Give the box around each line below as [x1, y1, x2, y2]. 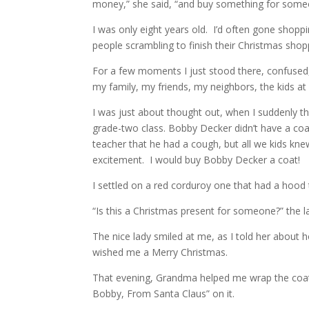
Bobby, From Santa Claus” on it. [92, 287, 235, 300]
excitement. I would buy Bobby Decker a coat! [92, 153, 301, 166]
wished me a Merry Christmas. [92, 246, 228, 259]
